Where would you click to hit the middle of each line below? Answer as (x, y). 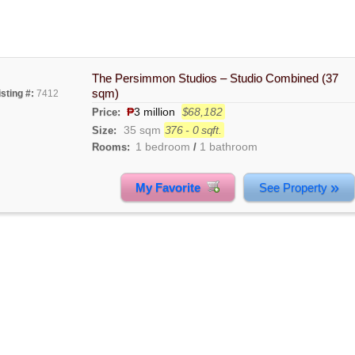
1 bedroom (162, 147)
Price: (107, 113)
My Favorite (172, 187)
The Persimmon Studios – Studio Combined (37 (215, 78)
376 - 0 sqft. (193, 130)
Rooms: (111, 147)
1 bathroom (228, 147)
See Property (294, 187)
